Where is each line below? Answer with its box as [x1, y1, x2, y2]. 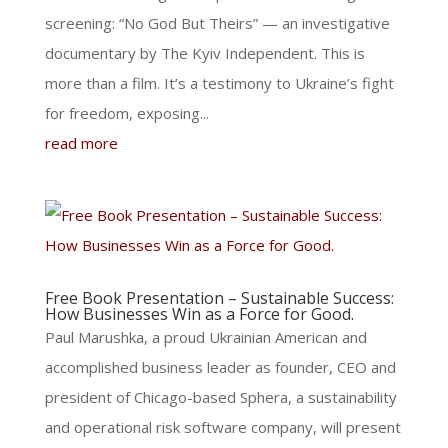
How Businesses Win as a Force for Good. [44, 303, 354, 325]
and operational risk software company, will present [44, 417, 401, 437]
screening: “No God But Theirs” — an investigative [44, 13, 390, 33]
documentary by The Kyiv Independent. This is [44, 43, 365, 63]
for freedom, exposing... [44, 103, 209, 123]
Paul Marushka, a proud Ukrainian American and [44, 327, 367, 347]
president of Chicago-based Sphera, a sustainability [44, 387, 397, 407]
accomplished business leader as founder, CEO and [44, 357, 396, 377]
